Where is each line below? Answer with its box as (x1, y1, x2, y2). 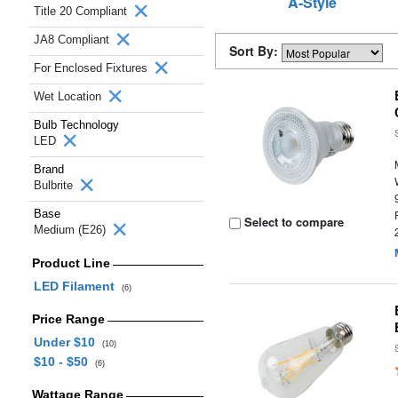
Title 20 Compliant (34, 4, 131, 18)
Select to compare (241, 213, 345, 230)
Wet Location (34, 90, 105, 103)
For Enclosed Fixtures (34, 61, 151, 75)
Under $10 (33, 335, 102, 349)
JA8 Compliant (34, 33, 113, 46)
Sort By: (229, 42, 282, 60)
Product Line (31, 256, 110, 270)
